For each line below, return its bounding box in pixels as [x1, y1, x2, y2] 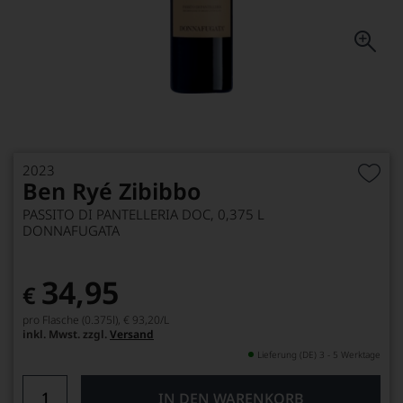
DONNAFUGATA [22, 221, 120, 239]
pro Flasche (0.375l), [22, 312, 121, 327]
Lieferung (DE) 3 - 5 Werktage [257, 348, 381, 361]
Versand [110, 327, 154, 342]
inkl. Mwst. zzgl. [22, 327, 110, 342]
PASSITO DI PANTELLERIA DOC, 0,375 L [22, 205, 264, 223]
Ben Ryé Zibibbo [22, 175, 201, 206]
